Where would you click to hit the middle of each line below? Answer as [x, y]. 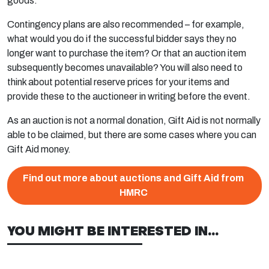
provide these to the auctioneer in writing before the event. [129, 96]
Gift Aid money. [39, 149]
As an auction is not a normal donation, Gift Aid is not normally [134, 120]
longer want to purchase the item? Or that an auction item [127, 53]
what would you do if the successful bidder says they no [122, 39]
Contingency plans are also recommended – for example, [126, 24]
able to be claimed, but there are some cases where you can [132, 135]
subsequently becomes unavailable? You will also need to [125, 68]
